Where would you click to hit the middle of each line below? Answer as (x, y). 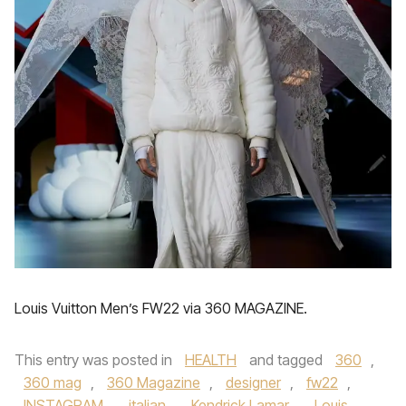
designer (253, 382)
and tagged (286, 360)
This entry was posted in (95, 360)
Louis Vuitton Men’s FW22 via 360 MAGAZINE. (161, 308)
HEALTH (211, 360)
